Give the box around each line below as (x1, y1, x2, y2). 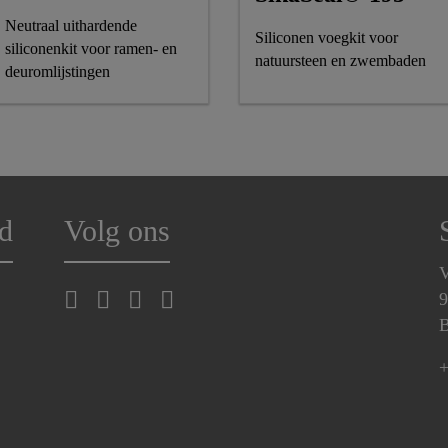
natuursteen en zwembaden (255, 51, 426, 69)
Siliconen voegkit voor (255, 28, 398, 46)
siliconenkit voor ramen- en (5, 40, 177, 57)
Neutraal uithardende (5, 17, 137, 34)
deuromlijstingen (5, 63, 110, 80)
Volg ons (63, 214, 170, 248)
